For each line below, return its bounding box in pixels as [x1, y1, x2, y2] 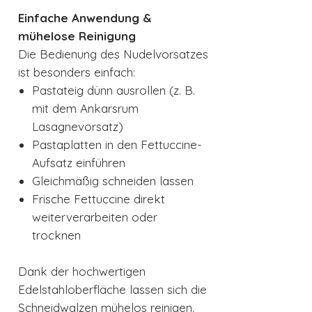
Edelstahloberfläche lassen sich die [18, 282, 207, 297]
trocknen [32, 228, 81, 243]
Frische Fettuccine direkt [32, 192, 165, 207]
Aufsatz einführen [32, 155, 125, 171]
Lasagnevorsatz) [32, 119, 123, 134]
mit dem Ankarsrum [32, 101, 139, 116]
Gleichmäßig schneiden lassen [32, 173, 194, 189]
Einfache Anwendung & [18, 10, 152, 26]
